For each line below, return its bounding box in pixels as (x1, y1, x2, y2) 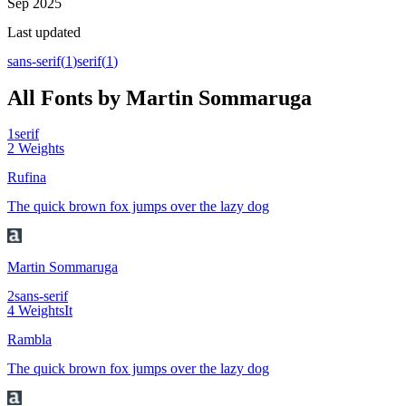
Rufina (7, 169, 46, 185)
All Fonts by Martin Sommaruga (7, 85, 312, 110)
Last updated (7, 24, 81, 40)
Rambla (7, 331, 52, 347)
